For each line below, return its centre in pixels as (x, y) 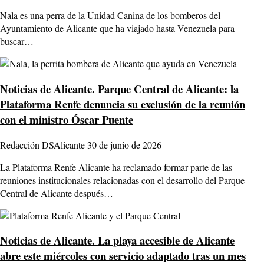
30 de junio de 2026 (124, 144)
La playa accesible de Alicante (165, 240)
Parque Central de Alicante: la (167, 88)
